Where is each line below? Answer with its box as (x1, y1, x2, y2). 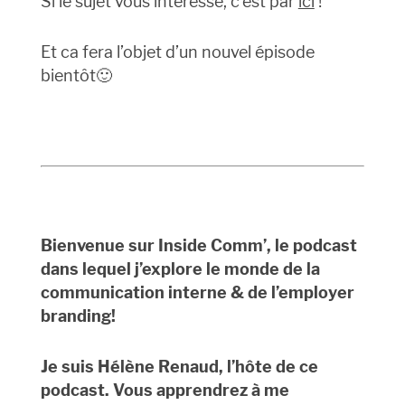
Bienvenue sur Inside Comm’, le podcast (40, 236, 357, 256)
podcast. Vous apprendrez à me (40, 381, 289, 400)
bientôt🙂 (40, 66, 112, 86)
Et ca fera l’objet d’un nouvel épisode (40, 42, 315, 62)
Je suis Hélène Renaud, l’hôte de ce (40, 357, 318, 377)
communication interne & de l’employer (40, 283, 354, 303)
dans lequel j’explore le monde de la (40, 259, 320, 279)
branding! (40, 306, 116, 326)
